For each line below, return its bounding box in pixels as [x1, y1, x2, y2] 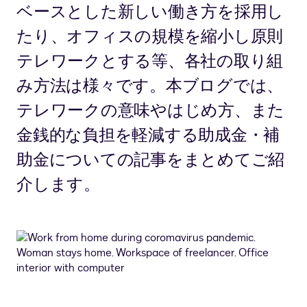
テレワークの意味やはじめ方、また [16, 99, 284, 123]
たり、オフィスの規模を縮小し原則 [16, 25, 283, 49]
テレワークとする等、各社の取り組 [16, 50, 283, 73]
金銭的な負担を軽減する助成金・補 [16, 124, 280, 147]
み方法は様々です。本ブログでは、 [16, 75, 283, 98]
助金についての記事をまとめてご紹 [16, 149, 284, 172]
